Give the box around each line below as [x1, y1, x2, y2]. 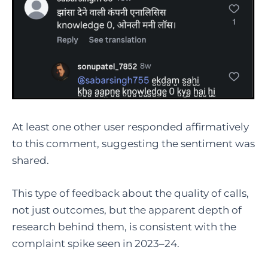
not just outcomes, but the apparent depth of [12, 203, 242, 216]
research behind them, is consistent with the [12, 220, 236, 233]
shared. [12, 154, 51, 166]
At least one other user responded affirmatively [12, 120, 249, 133]
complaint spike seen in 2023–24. [12, 237, 179, 249]
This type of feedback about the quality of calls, [12, 187, 249, 199]
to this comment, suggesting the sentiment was [12, 137, 255, 150]
